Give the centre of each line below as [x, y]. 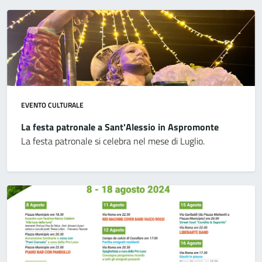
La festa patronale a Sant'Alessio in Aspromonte [120, 127]
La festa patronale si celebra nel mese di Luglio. [113, 141]
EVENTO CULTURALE [52, 105]
